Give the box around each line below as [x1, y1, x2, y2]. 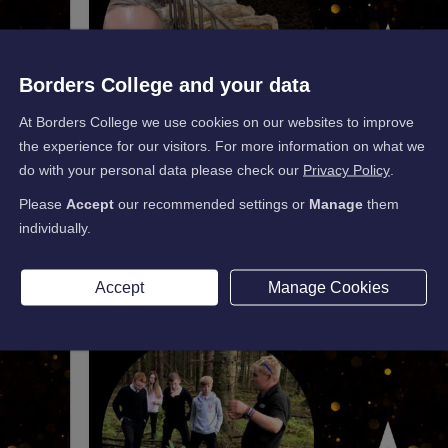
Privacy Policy [303, 161, 390, 178]
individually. [19, 219, 91, 236]
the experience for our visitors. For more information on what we [19, 137, 425, 154]
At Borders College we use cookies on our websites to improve [19, 113, 414, 130]
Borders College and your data [19, 73, 310, 96]
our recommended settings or [114, 195, 309, 212]
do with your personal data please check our [19, 161, 303, 178]
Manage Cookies [267, 278, 389, 296]
